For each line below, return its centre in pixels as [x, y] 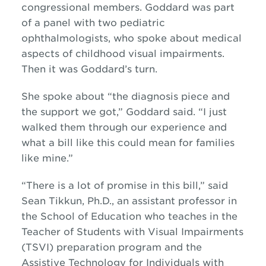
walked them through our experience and [124, 127]
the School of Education [83, 216]
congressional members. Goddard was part [128, 7]
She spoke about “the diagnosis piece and [125, 96]
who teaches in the [191, 216]
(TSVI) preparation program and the [111, 247]
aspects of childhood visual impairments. [123, 54]
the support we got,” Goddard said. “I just [124, 112]
